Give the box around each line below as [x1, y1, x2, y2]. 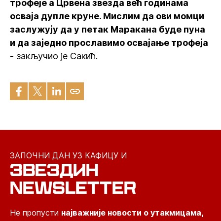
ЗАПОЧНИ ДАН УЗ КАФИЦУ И [10, 150, 127, 160]
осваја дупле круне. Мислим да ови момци [10, 11, 204, 21]
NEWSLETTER [10, 178, 136, 198]
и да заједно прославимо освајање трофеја [10, 37, 208, 48]
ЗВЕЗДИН [10, 160, 99, 180]
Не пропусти [10, 208, 61, 218]
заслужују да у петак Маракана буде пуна [10, 24, 205, 35]
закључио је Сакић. [14, 51, 98, 61]
